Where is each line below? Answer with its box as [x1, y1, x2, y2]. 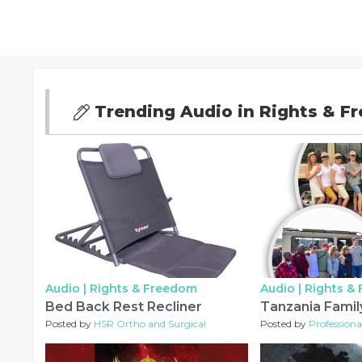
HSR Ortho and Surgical [94, 318, 206, 330]
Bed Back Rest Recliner [45, 299, 202, 315]
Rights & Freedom [90, 281, 197, 297]
